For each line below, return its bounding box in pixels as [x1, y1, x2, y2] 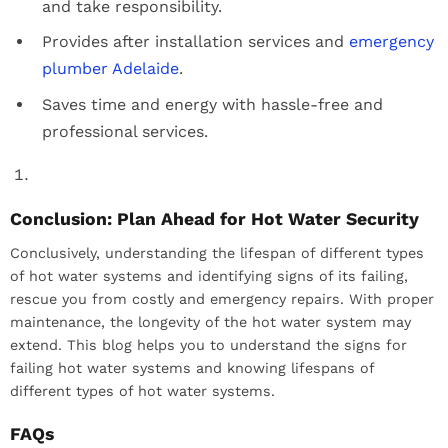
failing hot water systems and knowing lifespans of [10, 360, 374, 377]
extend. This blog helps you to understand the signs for [10, 337, 407, 354]
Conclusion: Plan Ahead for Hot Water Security [10, 209, 419, 230]
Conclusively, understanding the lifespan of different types [10, 245, 424, 262]
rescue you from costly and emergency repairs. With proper [10, 291, 434, 308]
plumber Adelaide [42, 59, 179, 79]
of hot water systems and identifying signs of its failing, [10, 268, 408, 285]
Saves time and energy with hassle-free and [42, 95, 383, 115]
